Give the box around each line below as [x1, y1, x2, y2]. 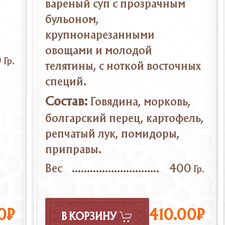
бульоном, [45, 14, 99, 25]
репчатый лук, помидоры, [45, 129, 180, 140]
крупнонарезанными [45, 30, 155, 41]
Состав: [45, 96, 87, 108]
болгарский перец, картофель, [45, 113, 204, 124]
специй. [45, 76, 86, 87]
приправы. [45, 144, 101, 155]
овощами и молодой [45, 45, 152, 56]
